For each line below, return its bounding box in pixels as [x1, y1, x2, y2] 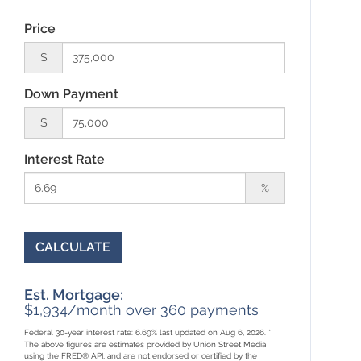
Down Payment [24, 85, 119, 102]
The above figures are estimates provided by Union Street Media [24, 339, 267, 349]
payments [186, 301, 259, 318]
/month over [68, 301, 161, 318]
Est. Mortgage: [24, 285, 124, 303]
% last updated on [151, 327, 221, 337]
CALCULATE [35, 239, 111, 255]
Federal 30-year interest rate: [24, 327, 136, 337]
